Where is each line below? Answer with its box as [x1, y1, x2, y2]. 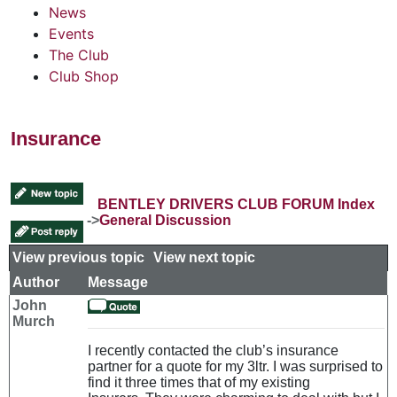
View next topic [153, 249, 255, 265]
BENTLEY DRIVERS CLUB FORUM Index [97, 196, 375, 212]
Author [12, 274, 59, 290]
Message [88, 274, 148, 290]
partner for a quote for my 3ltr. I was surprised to [88, 358, 383, 374]
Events [49, 24, 94, 43]
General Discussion [99, 212, 231, 228]
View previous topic [12, 249, 144, 265]
